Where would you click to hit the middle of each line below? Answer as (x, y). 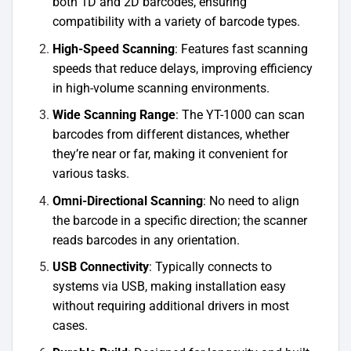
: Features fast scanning (241, 49)
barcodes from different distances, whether (170, 135)
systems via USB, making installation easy (169, 287)
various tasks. (90, 174)
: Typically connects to (210, 267)
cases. (70, 326)
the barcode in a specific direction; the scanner (179, 220)
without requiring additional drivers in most (170, 306)
